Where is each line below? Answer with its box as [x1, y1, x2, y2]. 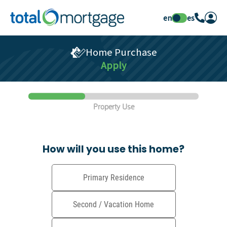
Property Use [93, 101, 134, 111]
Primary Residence [83, 173, 144, 182]
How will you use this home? [43, 142, 184, 156]
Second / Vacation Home [73, 200, 154, 209]
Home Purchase [85, 46, 157, 59]
